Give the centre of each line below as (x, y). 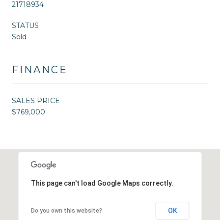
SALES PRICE (36, 100)
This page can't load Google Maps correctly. (102, 183)
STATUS (25, 25)
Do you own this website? (66, 210)
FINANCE (40, 69)
